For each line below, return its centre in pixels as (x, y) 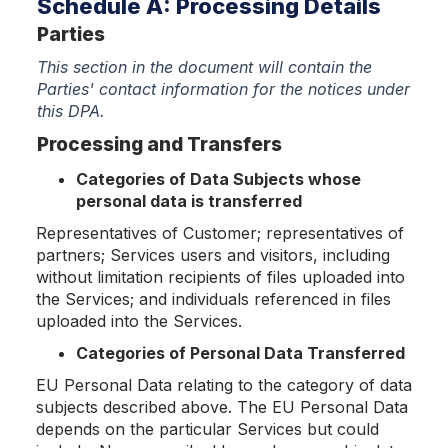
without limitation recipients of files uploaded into (220, 277)
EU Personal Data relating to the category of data (224, 385)
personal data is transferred (189, 201)
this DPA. (71, 111)
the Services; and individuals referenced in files (213, 299)
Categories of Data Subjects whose (218, 179)
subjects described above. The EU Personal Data (222, 407)
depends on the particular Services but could (207, 429)
